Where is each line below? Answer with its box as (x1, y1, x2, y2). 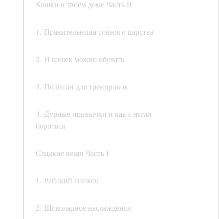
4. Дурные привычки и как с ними (36, 109, 152, 119)
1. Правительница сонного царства (36, 26, 153, 37)
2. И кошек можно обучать (36, 54, 124, 65)
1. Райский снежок (36, 175, 99, 186)
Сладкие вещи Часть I (36, 148, 109, 158)
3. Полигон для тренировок (36, 81, 128, 92)
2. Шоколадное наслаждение (36, 202, 131, 213)
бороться (36, 120, 65, 131)
